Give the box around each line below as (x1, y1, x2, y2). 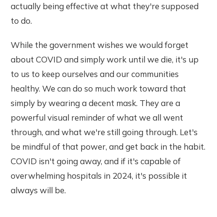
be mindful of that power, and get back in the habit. (11, 141, 206, 152)
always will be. (11, 185, 66, 195)
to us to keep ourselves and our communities (11, 68, 179, 79)
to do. (11, 15, 32, 26)
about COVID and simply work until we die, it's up (11, 54, 199, 64)
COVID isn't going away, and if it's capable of (11, 155, 181, 166)
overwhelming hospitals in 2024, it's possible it (11, 170, 187, 181)
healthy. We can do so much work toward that (11, 83, 186, 93)
